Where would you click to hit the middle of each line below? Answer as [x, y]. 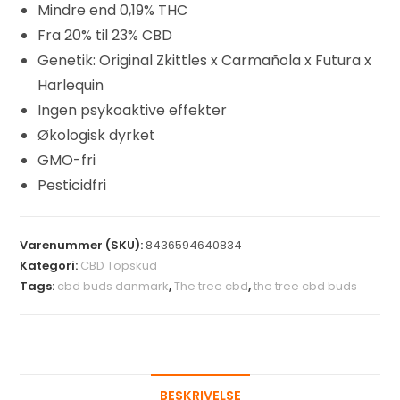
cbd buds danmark [113, 286]
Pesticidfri [72, 185]
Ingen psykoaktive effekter [133, 110]
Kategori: [50, 265]
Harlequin [71, 85]
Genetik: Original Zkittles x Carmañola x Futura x [205, 60]
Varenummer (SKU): [83, 245]
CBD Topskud [119, 265]
